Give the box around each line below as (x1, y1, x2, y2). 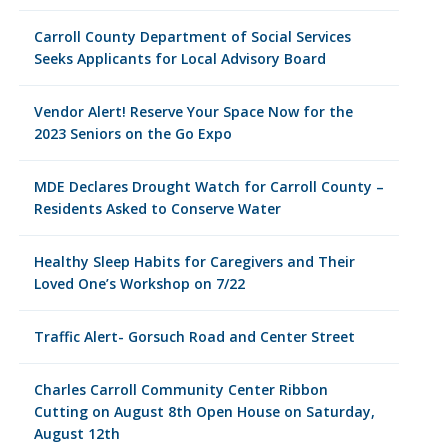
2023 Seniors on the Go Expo (33, 124, 232, 143)
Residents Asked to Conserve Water (33, 199, 281, 218)
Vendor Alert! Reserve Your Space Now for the (33, 102, 353, 121)
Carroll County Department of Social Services (33, 27, 351, 46)
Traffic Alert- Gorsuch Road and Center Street (33, 327, 355, 346)
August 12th (33, 424, 120, 443)
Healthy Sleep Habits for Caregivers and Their (33, 252, 355, 271)
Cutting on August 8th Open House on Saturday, (33, 402, 375, 421)
